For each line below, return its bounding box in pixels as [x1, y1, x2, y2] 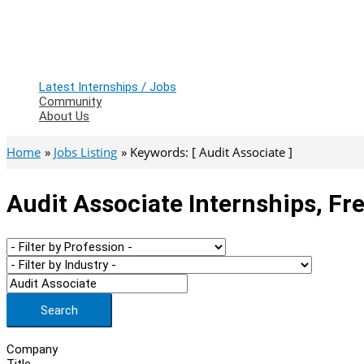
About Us [39, 109, 89, 123]
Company [6, 341, 58, 357]
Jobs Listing [54, 144, 117, 160]
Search [41, 302, 78, 318]
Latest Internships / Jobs [39, 80, 176, 94]
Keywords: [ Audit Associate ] [130, 144, 292, 160]
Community [39, 94, 102, 109]
